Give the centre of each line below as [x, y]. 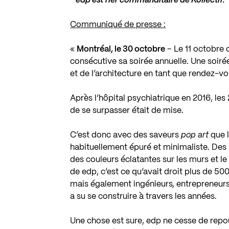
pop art [195, 135]
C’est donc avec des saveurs [126, 135]
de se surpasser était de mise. [127, 110]
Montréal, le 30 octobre [121, 49]
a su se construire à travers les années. [144, 196]
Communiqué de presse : [118, 25]
